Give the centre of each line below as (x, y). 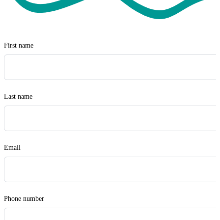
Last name (18, 96)
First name (19, 45)
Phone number (24, 198)
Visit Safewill (26, 16)
